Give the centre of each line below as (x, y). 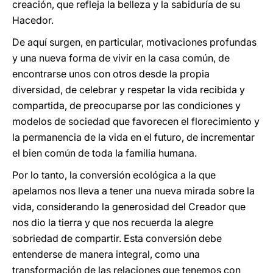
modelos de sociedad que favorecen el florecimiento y (136, 121)
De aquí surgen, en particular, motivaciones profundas (134, 42)
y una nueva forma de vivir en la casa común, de (121, 58)
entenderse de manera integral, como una (106, 254)
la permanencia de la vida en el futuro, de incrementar (133, 137)
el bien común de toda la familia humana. (105, 153)
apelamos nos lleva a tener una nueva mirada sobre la (133, 191)
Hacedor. (33, 20)
